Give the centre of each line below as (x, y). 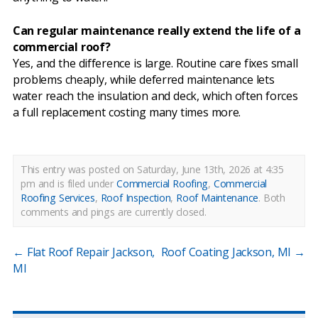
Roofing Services (58, 198)
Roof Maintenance (217, 198)
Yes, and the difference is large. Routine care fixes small (155, 64)
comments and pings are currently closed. (114, 212)
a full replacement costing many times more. (127, 113)
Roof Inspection (136, 198)
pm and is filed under (69, 184)
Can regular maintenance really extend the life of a (157, 31)
